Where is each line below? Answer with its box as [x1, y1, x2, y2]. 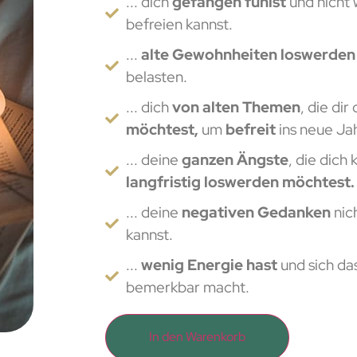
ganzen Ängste [182, 149, 289, 171]
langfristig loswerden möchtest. [126, 171, 355, 193]
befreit [226, 119, 277, 140]
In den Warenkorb [149, 328, 245, 346]
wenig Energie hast [141, 254, 278, 276]
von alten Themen [172, 96, 301, 118]
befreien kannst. [126, 14, 233, 35]
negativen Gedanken [182, 202, 331, 223]
